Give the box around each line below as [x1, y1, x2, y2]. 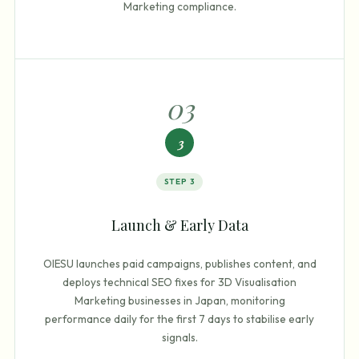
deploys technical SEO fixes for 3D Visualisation [63, 274, 296, 289]
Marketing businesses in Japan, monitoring [74, 292, 285, 308]
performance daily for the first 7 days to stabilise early [45, 311, 314, 326]
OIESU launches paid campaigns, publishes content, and [42, 256, 317, 271]
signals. [161, 329, 198, 345]
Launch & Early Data [111, 216, 248, 236]
